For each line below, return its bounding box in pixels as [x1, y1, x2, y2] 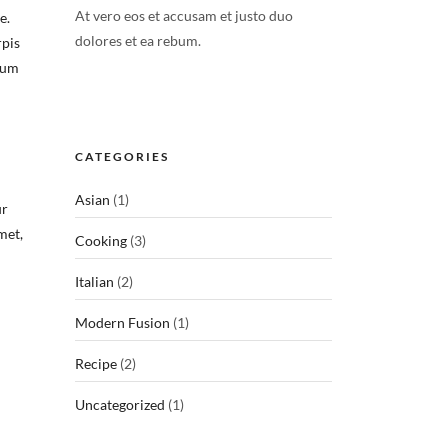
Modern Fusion [75, 314, 171, 331]
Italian [75, 273, 115, 290]
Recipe [75, 355, 118, 372]
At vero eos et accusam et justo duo [75, 7, 294, 24]
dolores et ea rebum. [75, 32, 202, 49]
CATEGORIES [75, 149, 170, 164]
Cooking [75, 232, 128, 249]
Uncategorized [75, 396, 166, 413]
